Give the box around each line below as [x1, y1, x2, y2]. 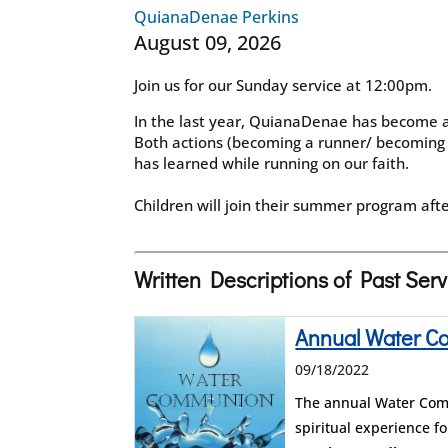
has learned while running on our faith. [134, 153, 410, 174]
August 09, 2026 [134, 29, 282, 57]
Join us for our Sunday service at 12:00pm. [134, 75, 433, 96]
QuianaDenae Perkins [134, 6, 300, 29]
